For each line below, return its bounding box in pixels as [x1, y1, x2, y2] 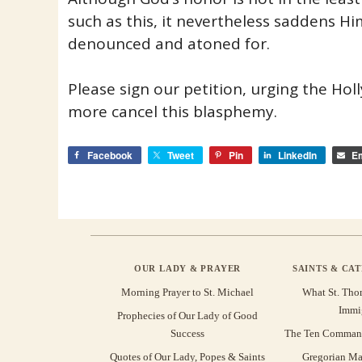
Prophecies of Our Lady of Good [117, 309, 258, 322]
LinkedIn [277, 147, 317, 162]
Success [170, 326, 204, 339]
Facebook [86, 147, 133, 162]
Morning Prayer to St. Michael [121, 285, 254, 298]
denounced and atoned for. [67, 32, 270, 54]
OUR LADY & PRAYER [133, 263, 242, 273]
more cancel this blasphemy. [67, 101, 277, 123]
